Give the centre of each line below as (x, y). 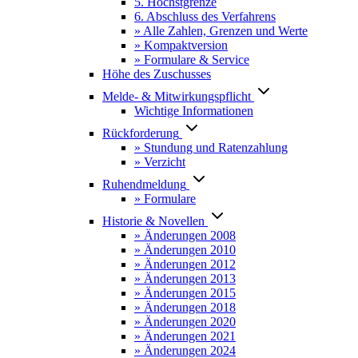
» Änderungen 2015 (185, 293)
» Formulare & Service (192, 60)
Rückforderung (141, 133)
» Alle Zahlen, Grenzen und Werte (221, 31)
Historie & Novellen (153, 221)
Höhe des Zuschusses (157, 74)
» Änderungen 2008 (185, 235)
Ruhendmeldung (144, 184)
